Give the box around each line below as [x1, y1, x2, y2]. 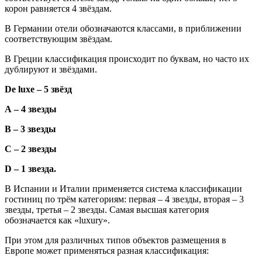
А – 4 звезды [5, 104, 57, 115]
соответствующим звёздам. [5, 34, 112, 44]
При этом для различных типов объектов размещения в [5, 235, 226, 246]
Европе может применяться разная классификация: [5, 246, 209, 256]
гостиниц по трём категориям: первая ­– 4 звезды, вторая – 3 [5, 194, 244, 205]
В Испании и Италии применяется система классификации [5, 184, 242, 194]
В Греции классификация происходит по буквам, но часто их [5, 54, 249, 64]
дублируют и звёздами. [5, 64, 97, 75]
